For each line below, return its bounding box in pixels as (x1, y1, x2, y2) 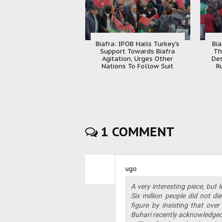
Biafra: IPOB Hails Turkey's (96, 39, 180, 48)
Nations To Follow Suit (102, 61, 174, 70)
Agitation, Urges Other (102, 54, 173, 63)
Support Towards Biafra (100, 47, 175, 55)
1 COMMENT (98, 123, 174, 140)
